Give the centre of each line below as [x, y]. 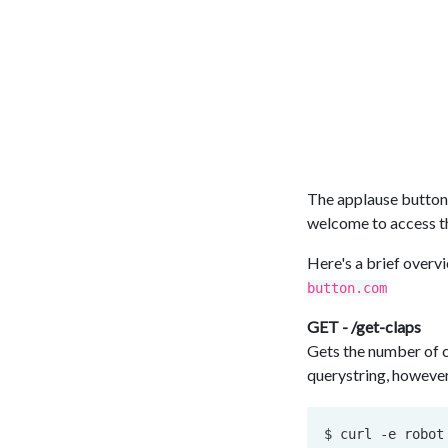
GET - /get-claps [364, 327]
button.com [347, 288]
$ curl [352, 434]
